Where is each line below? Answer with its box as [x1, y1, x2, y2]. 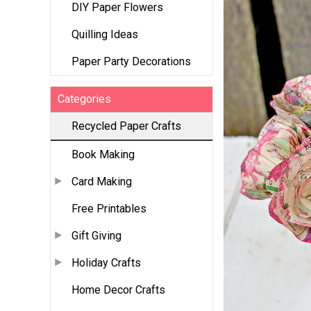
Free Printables [72, 202, 146, 216]
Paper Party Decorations [72, 55, 191, 69]
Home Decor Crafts [72, 283, 165, 297]
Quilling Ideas [72, 28, 138, 42]
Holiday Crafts [72, 256, 141, 270]
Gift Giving [72, 229, 121, 243]
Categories [58, 92, 111, 106]
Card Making [72, 175, 132, 189]
